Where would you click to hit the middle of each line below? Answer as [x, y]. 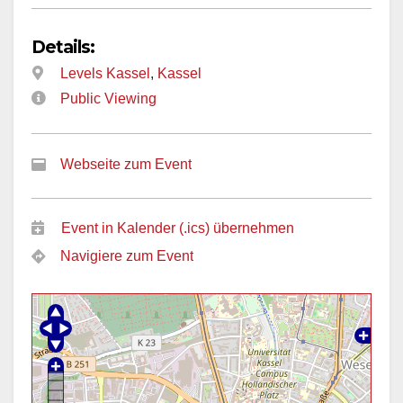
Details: [63, 46]
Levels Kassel [105, 73]
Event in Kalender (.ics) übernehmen [178, 228]
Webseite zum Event [126, 165]
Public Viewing [108, 99]
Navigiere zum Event [127, 256]
